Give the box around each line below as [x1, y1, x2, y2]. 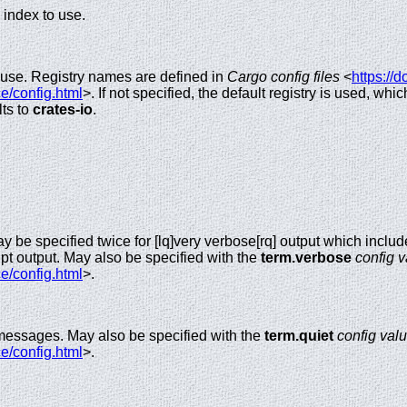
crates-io [33, 101, 93, 117]
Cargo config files [227, 68, 340, 84]
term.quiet [264, 328, 333, 343]
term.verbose [261, 250, 352, 265]
